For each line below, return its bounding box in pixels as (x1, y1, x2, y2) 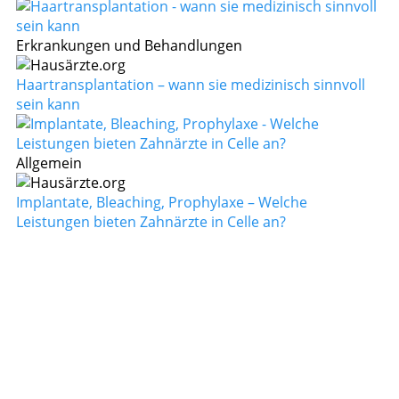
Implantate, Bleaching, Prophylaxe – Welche (16, 192, 307, 213)
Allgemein (16, 153, 82, 174)
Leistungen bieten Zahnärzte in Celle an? (16, 212, 286, 232)
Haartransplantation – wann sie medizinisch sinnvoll (16, 75, 365, 95)
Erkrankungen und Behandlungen (16, 36, 242, 56)
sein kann (16, 94, 80, 115)
